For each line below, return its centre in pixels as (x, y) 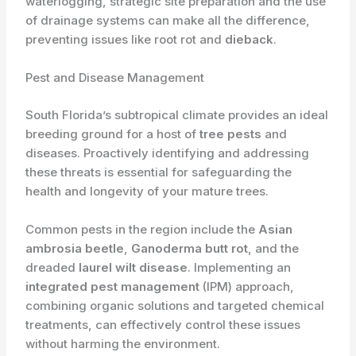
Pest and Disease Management (115, 78)
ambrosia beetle (75, 248)
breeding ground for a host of (113, 133)
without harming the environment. (123, 343)
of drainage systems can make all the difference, (168, 21)
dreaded (52, 267)
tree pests (231, 133)
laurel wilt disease (133, 267)
